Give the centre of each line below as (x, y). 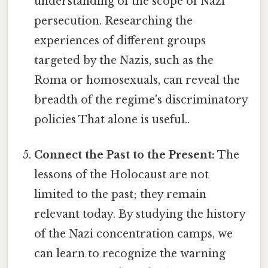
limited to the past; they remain (121, 194)
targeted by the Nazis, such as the (124, 60)
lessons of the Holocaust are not (122, 174)
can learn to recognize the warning (130, 253)
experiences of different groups (120, 40)
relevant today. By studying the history (140, 214)
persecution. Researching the (114, 21)
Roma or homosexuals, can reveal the (137, 80)
